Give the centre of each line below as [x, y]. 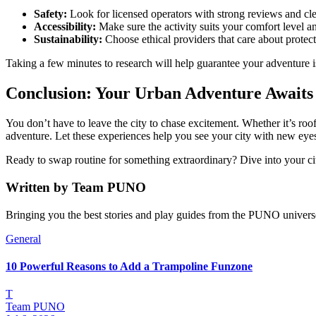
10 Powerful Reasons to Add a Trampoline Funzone [129, 266]
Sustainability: [68, 39]
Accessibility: [65, 27]
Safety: [50, 14]
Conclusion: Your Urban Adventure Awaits [159, 93]
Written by [39, 187]
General [23, 238]
